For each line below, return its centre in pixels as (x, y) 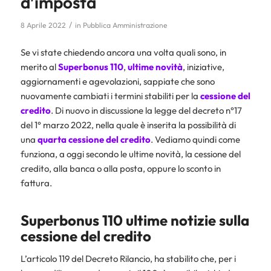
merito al (39, 67)
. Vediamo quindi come (195, 139)
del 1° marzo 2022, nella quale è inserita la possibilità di (128, 125)
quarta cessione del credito (94, 139)
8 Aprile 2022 (43, 25)
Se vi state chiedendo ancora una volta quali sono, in (123, 52)
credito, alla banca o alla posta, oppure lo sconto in (120, 168)
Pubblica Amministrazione (125, 25)
